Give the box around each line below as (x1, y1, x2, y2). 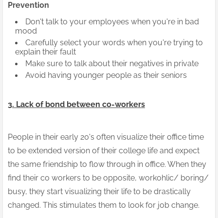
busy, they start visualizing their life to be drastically (8, 187, 191, 197)
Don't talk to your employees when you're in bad (25, 17, 199, 27)
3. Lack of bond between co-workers (8, 100, 145, 109)
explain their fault (15, 47, 76, 57)
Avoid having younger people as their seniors (25, 71, 187, 80)
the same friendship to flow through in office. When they (8, 160, 206, 169)
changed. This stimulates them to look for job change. (8, 200, 200, 210)
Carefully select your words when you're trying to (25, 38, 203, 48)
